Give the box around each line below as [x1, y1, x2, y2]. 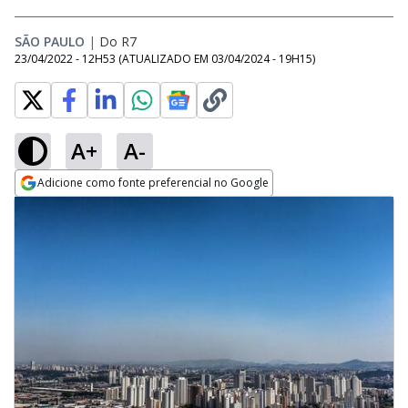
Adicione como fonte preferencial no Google [37, 175, 269, 190]
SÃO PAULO [15, 33, 85, 50]
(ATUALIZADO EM [118, 51, 211, 66]
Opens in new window [15, 198, 163, 218]
